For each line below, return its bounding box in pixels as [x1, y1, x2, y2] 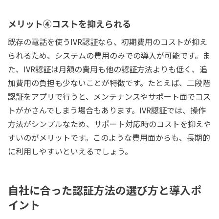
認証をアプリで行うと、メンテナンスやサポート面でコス [8, 90, 211, 103]
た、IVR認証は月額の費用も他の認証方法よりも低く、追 [8, 63, 207, 75]
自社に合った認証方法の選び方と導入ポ [8, 182, 201, 198]
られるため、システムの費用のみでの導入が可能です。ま [8, 49, 210, 62]
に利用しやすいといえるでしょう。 [8, 145, 132, 157]
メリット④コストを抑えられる [8, 17, 131, 30]
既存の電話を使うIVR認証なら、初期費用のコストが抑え [8, 36, 207, 48]
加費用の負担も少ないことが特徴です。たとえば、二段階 [8, 77, 210, 89]
